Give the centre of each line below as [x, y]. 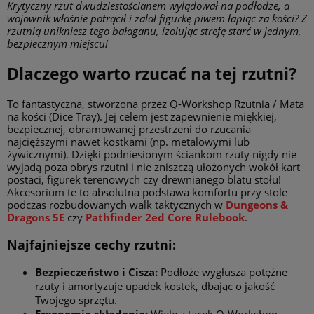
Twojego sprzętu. [76, 300]
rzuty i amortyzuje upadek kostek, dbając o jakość [155, 286]
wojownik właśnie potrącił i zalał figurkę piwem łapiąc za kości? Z [157, 18]
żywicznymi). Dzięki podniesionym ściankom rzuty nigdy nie [152, 155]
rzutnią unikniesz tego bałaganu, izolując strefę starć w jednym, [154, 31]
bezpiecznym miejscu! [57, 43]
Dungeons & [257, 205]
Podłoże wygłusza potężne [223, 272]
